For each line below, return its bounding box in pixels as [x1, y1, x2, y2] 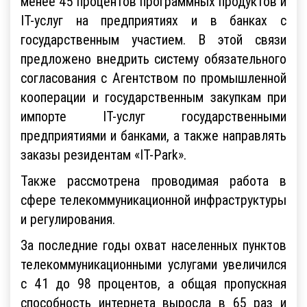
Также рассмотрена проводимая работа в [21, 171, 286, 189]
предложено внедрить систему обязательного [21, 49, 286, 67]
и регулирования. [21, 210, 115, 228]
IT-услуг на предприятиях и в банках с [21, 11, 286, 29]
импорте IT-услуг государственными [21, 107, 286, 125]
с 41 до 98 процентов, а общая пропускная [21, 274, 286, 292]
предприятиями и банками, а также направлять [21, 126, 286, 144]
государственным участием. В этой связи [21, 30, 286, 48]
